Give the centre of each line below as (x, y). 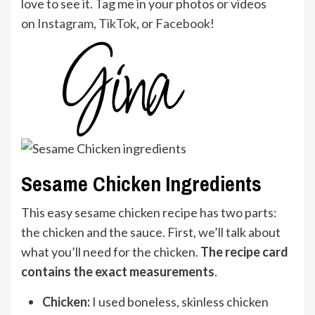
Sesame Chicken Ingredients (141, 183)
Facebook (183, 23)
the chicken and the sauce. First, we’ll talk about (151, 232)
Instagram (65, 23)
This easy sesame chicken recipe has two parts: (149, 212)
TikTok (117, 23)
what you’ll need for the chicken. (111, 251)
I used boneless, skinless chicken (179, 301)
